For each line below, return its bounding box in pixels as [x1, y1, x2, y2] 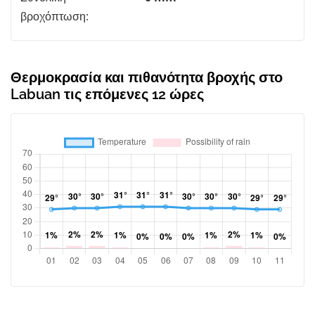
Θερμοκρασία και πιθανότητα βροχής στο [11, 68, 283, 86]
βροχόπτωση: [20, 8, 89, 24]
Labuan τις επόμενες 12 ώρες [11, 85, 204, 103]
